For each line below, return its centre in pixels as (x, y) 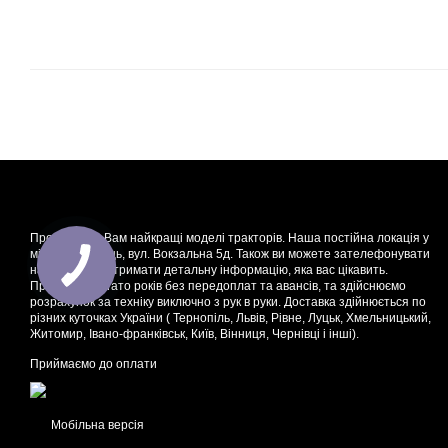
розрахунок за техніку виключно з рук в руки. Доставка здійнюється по (228, 302)
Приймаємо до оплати (93, 364)
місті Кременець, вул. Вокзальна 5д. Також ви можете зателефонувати (230, 254)
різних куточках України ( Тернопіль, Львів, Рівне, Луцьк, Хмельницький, (230, 318)
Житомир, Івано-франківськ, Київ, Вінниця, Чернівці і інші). (194, 334)
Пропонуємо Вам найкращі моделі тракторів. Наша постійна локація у (229, 238)
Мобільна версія (96, 425)
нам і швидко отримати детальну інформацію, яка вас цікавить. (209, 270)
